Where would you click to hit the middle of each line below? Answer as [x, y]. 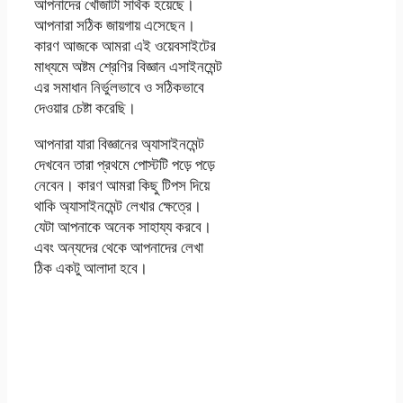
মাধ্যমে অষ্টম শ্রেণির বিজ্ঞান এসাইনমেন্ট [128, 67]
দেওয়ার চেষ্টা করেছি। [85, 108]
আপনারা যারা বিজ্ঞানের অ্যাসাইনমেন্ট [119, 144]
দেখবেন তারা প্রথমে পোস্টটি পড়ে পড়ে [125, 165]
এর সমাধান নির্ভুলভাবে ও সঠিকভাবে [119, 87]
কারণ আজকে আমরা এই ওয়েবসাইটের [125, 46]
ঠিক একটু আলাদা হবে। [91, 268]
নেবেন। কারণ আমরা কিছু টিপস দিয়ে [122, 185]
